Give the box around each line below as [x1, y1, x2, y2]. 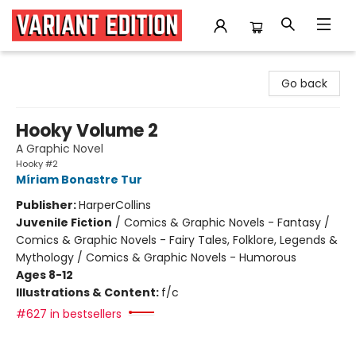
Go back [281, 75, 327, 91]
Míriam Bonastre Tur [16, 172, 142, 188]
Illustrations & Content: [16, 284, 161, 300]
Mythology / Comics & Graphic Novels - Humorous [16, 250, 296, 265]
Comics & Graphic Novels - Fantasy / [124, 215, 330, 230]
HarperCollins [79, 197, 151, 213]
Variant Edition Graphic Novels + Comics [12, 58, 234, 74]
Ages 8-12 [16, 267, 73, 283]
